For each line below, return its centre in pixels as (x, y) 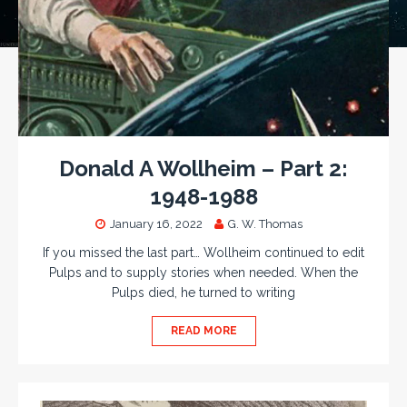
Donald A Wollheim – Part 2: (203, 169)
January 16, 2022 (156, 224)
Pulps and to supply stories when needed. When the (203, 273)
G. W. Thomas (265, 224)
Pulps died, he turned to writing (203, 293)
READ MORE (203, 331)
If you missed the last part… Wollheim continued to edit (203, 253)
